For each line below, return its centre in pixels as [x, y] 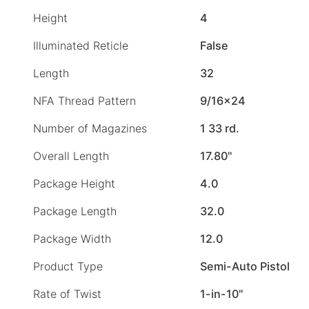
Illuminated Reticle [81, 45]
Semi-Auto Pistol [245, 266]
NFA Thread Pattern [84, 100]
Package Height [74, 183]
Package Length [75, 211]
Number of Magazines [90, 128]
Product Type [68, 266]
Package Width [72, 238]
